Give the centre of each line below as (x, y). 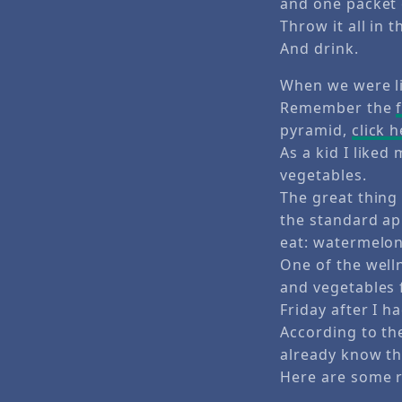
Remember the (338, 108)
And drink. (319, 49)
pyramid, (316, 131)
